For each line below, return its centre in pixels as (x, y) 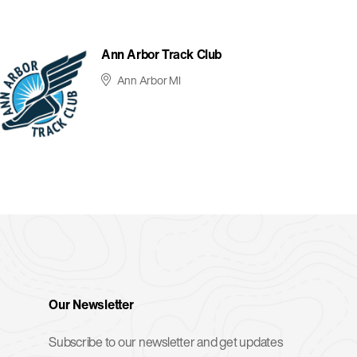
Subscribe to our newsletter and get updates (166, 342)
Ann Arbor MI (149, 80)
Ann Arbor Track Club (161, 54)
